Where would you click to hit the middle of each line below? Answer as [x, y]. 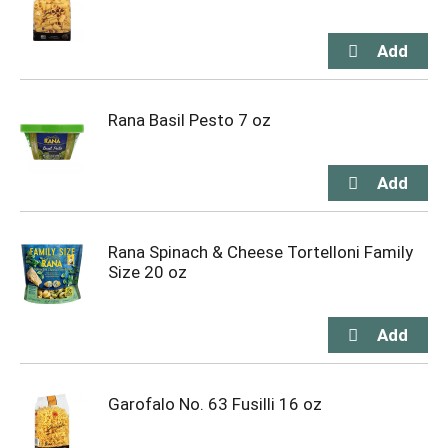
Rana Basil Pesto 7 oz [189, 120]
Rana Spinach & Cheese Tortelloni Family [260, 252]
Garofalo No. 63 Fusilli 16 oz [215, 404]
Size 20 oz [147, 272]
